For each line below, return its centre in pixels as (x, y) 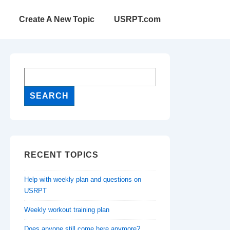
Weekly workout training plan (67, 209)
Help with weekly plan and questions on (83, 179)
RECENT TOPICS (61, 155)
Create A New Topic (57, 19)
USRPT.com (137, 19)
